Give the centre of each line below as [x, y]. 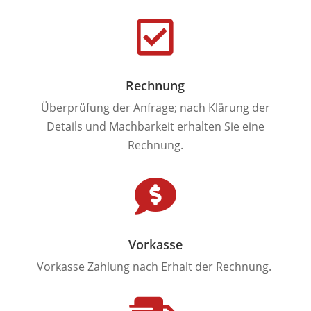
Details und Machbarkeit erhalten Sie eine [155, 126]
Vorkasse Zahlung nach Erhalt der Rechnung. [155, 266]
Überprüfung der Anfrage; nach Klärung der [155, 107]
